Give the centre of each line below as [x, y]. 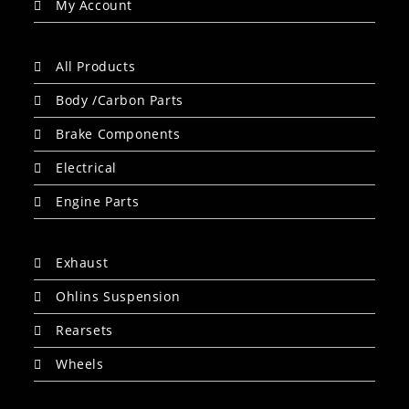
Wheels [80, 364]
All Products [96, 66]
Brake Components [118, 134]
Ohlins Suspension [118, 296]
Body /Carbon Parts [120, 100]
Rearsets [84, 330]
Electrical [87, 168]
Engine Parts [98, 201]
